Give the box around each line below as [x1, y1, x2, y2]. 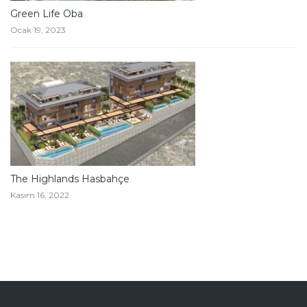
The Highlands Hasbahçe [10, 173, 130, 186]
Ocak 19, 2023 [10, 25, 66, 36]
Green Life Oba [10, 8, 83, 21]
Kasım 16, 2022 [10, 190, 69, 201]
